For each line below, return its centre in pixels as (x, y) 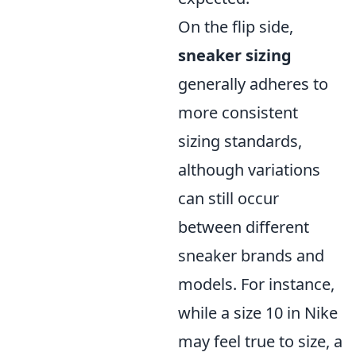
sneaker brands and (251, 255)
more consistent (238, 112)
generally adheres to (253, 84)
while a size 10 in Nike (258, 313)
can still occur (228, 198)
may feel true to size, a (260, 341)
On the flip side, (236, 27)
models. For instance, (256, 284)
